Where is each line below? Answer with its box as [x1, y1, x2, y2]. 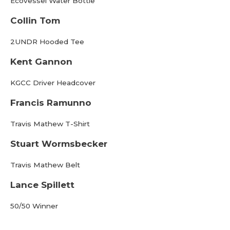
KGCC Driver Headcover [10, 79, 95, 87]
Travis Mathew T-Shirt [10, 120, 90, 128]
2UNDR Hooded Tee [10, 37, 84, 46]
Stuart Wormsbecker [10, 139, 107, 149]
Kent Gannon [10, 56, 72, 67]
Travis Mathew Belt [10, 161, 80, 169]
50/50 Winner [10, 202, 58, 210]
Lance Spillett [10, 180, 74, 190]
